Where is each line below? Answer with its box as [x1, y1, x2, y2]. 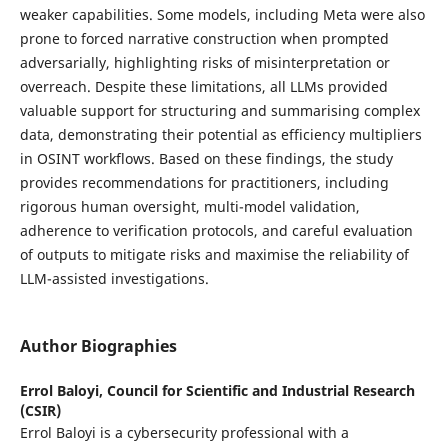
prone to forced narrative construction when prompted [19, 28, 389, 48]
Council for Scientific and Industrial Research [106, 380, 415, 400]
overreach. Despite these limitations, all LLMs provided [19, 76, 388, 96]
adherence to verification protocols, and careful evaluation [19, 220, 413, 240]
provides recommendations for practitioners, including [19, 172, 389, 192]
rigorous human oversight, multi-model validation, [19, 196, 360, 216]
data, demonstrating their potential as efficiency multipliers [19, 124, 422, 144]
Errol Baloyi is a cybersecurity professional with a [19, 422, 349, 442]
